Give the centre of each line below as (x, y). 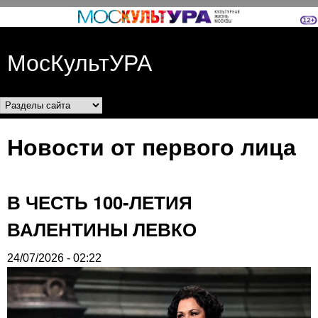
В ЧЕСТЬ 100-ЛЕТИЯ (100, 202)
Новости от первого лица (152, 147)
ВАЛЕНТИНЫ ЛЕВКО (102, 229)
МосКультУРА (79, 61)
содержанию (162, 41)
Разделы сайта (65, 108)
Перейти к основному (162, 18)
